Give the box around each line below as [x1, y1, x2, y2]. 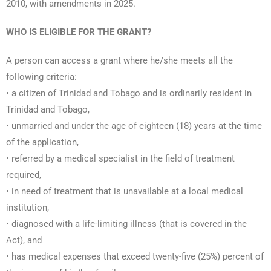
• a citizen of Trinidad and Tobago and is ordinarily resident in [6, 88, 252, 99]
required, [6, 169, 41, 181]
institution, [6, 202, 49, 214]
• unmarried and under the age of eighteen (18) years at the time [6, 120, 262, 132]
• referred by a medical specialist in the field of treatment [6, 153, 235, 165]
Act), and [6, 235, 42, 246]
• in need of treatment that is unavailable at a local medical [6, 186, 243, 197]
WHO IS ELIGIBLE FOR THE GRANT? [6, 27, 151, 38]
